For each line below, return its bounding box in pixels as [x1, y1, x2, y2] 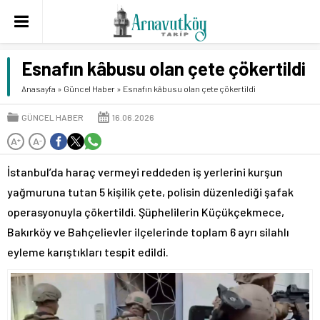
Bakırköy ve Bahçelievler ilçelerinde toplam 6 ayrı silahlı [7, 225, 289, 239]
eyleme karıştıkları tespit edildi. [7, 245, 169, 259]
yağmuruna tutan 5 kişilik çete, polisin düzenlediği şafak [7, 185, 294, 199]
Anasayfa [21, 84, 56, 94]
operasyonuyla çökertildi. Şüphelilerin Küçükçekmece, [7, 205, 284, 219]
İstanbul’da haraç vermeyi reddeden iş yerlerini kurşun [7, 165, 283, 179]
